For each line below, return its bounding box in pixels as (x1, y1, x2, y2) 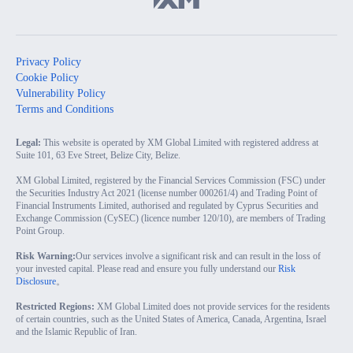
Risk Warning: (16, 250, 76, 262)
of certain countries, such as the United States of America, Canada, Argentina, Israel (16, 313, 326, 325)
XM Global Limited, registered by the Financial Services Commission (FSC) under (16, 174, 325, 186)
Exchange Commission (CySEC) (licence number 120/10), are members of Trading (16, 212, 325, 224)
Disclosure (16, 275, 56, 287)
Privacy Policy (16, 55, 81, 68)
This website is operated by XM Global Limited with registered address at (43, 136, 318, 148)
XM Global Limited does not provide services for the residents (97, 300, 330, 312)
